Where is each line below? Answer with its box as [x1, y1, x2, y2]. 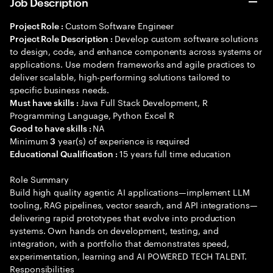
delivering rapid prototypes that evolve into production [10, 210, 236, 224]
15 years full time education [119, 146, 232, 160]
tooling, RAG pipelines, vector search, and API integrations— [10, 197, 258, 211]
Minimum [10, 133, 51, 147]
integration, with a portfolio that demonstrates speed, [10, 236, 230, 249]
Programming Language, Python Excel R [10, 108, 174, 121]
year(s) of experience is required [55, 133, 190, 147]
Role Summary [10, 172, 69, 185]
